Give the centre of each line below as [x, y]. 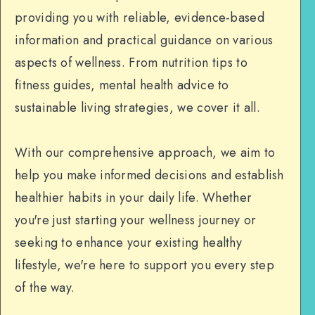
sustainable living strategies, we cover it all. [138, 108]
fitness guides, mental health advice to [122, 85]
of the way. [45, 288]
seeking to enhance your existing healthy [128, 243]
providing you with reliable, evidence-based [140, 18]
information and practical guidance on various [144, 40]
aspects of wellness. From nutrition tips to [131, 63]
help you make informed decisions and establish [149, 175]
